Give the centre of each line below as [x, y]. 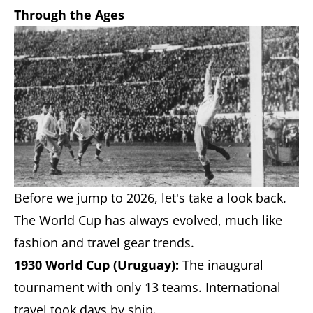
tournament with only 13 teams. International [147, 287]
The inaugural [221, 264]
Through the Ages [69, 15]
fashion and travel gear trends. [104, 242]
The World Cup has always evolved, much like [148, 220]
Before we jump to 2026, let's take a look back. [150, 197]
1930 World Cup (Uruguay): [96, 264]
